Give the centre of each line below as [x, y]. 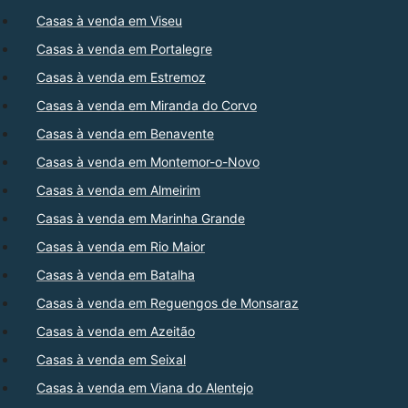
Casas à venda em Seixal [111, 360]
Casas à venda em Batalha [116, 275]
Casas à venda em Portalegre [124, 49]
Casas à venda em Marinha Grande [141, 219]
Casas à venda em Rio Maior [121, 247]
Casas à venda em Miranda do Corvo [147, 106]
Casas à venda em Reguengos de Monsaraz [168, 303]
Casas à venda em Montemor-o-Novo [148, 162]
